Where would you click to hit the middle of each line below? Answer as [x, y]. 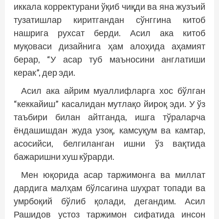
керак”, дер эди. [44, 73]
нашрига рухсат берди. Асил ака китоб [109, 33]
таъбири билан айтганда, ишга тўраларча [109, 117]
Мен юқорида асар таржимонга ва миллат [113, 175]
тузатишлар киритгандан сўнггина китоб [109, 20]
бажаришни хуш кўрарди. [64, 157]
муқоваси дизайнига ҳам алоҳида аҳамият [109, 46]
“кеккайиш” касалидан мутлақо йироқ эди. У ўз [109, 104]
